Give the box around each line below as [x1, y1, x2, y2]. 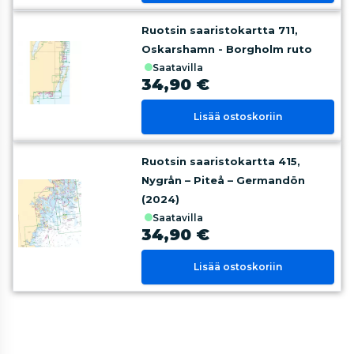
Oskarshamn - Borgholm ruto [141, 43, 313, 55]
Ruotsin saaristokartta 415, [141, 155, 301, 168]
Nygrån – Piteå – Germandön [141, 174, 306, 186]
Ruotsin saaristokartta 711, [141, 24, 299, 36]
